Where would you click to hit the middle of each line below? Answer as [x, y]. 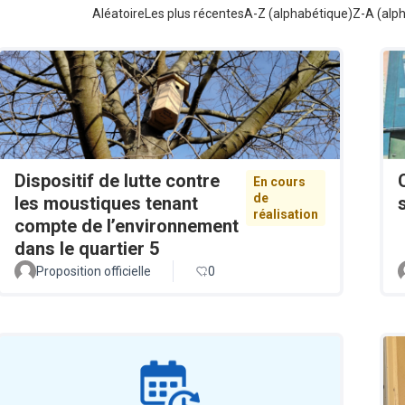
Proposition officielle [94, 272]
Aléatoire [118, 14]
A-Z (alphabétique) [298, 14]
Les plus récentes [194, 14]
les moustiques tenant [106, 204]
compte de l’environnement [127, 226]
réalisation [286, 215]
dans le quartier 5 [87, 249]
